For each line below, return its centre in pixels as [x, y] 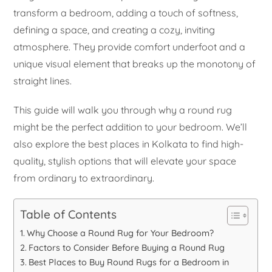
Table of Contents [69, 215]
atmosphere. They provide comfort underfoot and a [130, 46]
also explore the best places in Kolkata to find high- [129, 144]
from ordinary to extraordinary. [84, 178]
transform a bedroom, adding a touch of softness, [126, 12]
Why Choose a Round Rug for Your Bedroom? [121, 233]
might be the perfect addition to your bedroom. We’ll [131, 127]
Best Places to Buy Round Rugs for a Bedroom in [129, 262]
